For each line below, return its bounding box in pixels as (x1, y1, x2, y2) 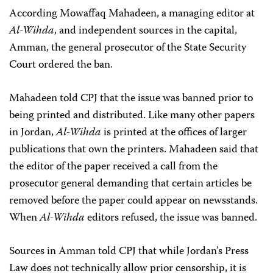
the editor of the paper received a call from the (9, 158, 218, 176)
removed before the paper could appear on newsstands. (9, 192, 258, 210)
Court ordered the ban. (9, 56, 113, 74)
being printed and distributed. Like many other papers (9, 107, 255, 125)
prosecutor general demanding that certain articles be (9, 175, 252, 193)
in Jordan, (9, 124, 56, 142)
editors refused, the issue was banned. (85, 209, 257, 227)
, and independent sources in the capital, (54, 22, 237, 40)
